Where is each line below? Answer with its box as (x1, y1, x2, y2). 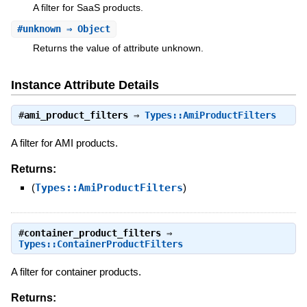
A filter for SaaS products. (32, 1, 143, 13)
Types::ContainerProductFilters (18, 238, 183, 250)
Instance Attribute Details (10, 77, 159, 92)
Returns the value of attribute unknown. (32, 42, 204, 54)
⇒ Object (60, 23, 110, 35)
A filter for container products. (10, 266, 141, 278)
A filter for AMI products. (10, 137, 118, 149)
